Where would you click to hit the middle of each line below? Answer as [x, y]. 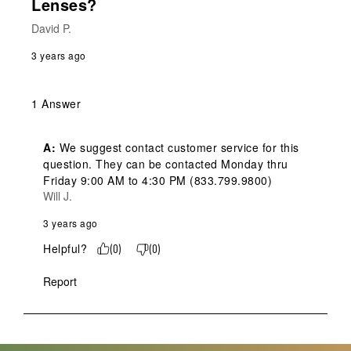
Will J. [58, 196]
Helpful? [65, 249]
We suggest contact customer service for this [177, 148]
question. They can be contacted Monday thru [166, 164]
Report [60, 282]
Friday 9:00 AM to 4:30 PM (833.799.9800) [157, 181]
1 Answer [56, 104]
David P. [51, 29]
